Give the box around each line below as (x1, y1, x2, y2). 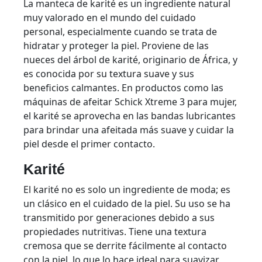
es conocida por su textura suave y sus (23, 67, 194, 81)
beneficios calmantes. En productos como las (23, 81, 223, 95)
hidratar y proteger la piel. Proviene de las (23, 39, 209, 53)
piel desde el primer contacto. (23, 137, 157, 151)
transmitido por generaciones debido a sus (23, 211, 215, 225)
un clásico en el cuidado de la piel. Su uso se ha (23, 197, 230, 211)
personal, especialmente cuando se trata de (23, 25, 217, 39)
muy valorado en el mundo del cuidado (23, 11, 196, 25)
